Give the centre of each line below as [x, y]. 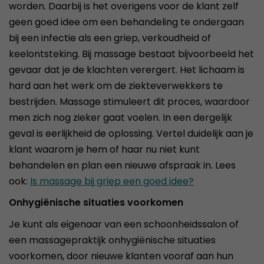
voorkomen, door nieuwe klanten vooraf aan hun [121, 256]
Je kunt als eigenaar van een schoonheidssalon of [124, 224]
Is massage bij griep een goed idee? [112, 181]
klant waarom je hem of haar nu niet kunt [104, 149]
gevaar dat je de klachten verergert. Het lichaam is [127, 70]
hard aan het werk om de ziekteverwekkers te [116, 86]
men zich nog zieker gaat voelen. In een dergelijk [121, 118]
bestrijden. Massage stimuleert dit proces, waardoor [129, 102]
